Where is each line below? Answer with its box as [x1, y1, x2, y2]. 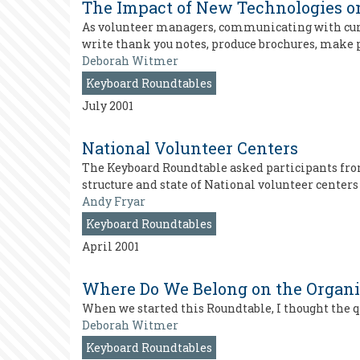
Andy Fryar [82, 194, 145, 209]
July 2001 [82, 98, 133, 113]
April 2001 [82, 239, 139, 254]
